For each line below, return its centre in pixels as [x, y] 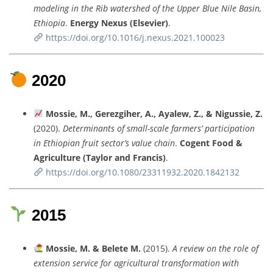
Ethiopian [63, 143]
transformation [192, 263]
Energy [86, 23]
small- [138, 128]
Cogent [196, 143]
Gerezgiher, [120, 113]
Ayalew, [176, 113]
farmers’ [188, 128]
